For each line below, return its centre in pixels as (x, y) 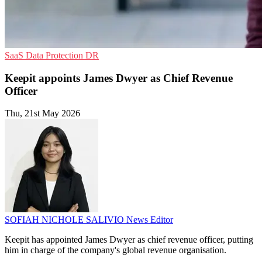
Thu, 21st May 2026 (42, 113)
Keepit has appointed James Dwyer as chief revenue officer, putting (129, 240)
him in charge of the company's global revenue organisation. (116, 250)
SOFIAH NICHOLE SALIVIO (65, 220)
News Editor (150, 220)
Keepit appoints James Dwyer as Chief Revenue (119, 78)
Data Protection (56, 55)
